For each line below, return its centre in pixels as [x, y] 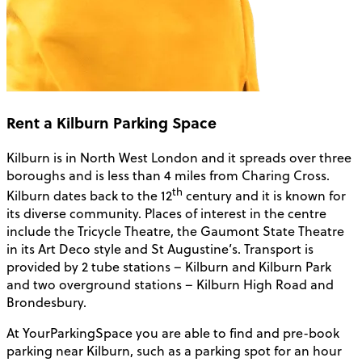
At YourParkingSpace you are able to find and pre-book [173, 333]
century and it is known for [264, 195]
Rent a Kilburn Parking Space [112, 122]
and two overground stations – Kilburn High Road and [170, 284]
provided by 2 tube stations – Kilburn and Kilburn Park [169, 266]
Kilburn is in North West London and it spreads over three [179, 157]
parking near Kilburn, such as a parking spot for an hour [174, 350]
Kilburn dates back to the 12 [89, 195]
